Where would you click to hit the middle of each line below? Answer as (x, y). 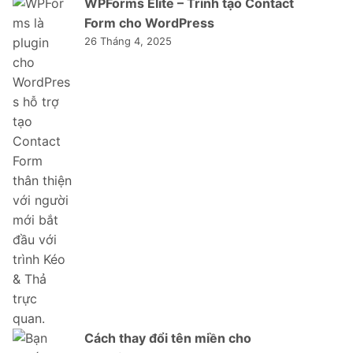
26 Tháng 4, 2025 (128, 41)
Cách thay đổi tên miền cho (168, 338)
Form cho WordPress (149, 22)
